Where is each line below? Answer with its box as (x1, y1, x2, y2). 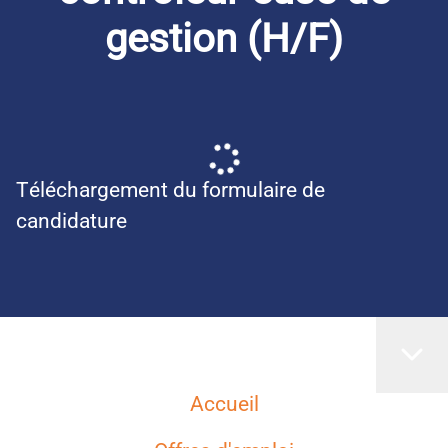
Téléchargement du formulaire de (16, 178, 325, 202)
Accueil (189, 392, 259, 416)
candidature (16, 209, 127, 233)
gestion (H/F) (105, 15, 343, 62)
